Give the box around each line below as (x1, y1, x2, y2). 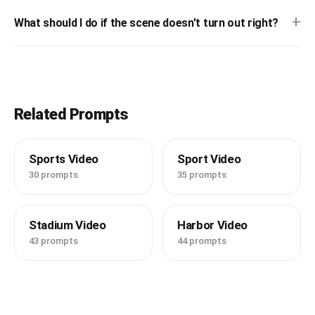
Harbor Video (177, 218, 247, 233)
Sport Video (177, 152, 241, 167)
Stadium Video (29, 218, 106, 233)
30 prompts (29, 169, 78, 181)
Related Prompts (14, 105, 129, 124)
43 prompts (29, 236, 78, 247)
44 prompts (177, 236, 226, 247)
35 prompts (177, 169, 226, 181)
